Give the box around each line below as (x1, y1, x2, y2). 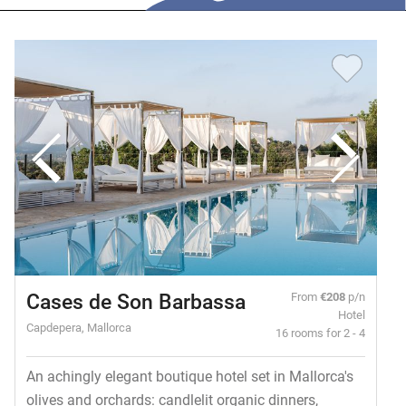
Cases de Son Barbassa (25, 287, 246, 315)
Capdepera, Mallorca (25, 319, 131, 335)
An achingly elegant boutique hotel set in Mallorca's (25, 366, 353, 386)
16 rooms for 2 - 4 (275, 324, 366, 341)
